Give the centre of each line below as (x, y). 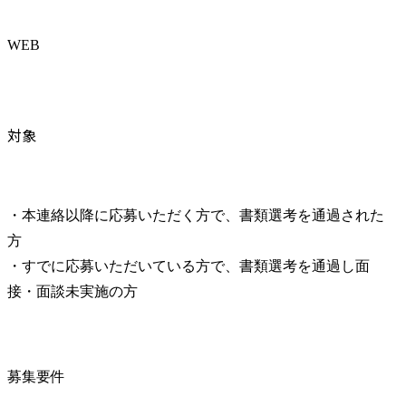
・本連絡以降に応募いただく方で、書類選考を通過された (196, 216)
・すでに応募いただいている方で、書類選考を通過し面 (188, 266)
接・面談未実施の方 (72, 292)
